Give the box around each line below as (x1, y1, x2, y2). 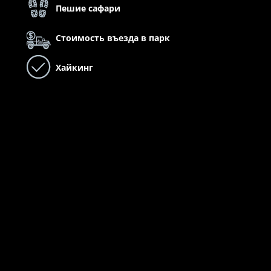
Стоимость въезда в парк (55, 32, 170, 44)
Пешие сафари (55, 2, 120, 15)
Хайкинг (55, 62, 93, 74)
